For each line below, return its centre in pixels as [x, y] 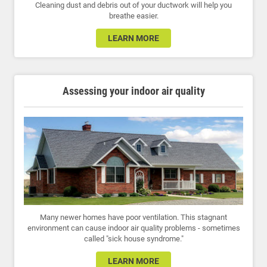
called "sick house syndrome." [133, 239]
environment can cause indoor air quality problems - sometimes [133, 228]
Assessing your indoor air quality [133, 91]
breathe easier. [133, 16]
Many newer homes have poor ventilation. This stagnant [133, 218]
